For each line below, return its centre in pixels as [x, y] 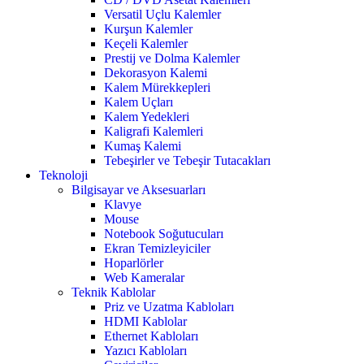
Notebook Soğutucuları [164, 234]
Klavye [123, 205]
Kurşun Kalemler [148, 29]
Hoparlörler [134, 263]
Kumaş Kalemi [143, 146]
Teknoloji [63, 175]
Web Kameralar [144, 278]
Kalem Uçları [139, 102]
